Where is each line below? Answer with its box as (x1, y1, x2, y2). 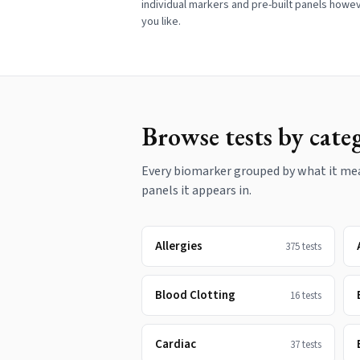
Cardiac (155, 336, 196, 353)
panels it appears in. (141, 182, 252, 199)
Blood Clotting (155, 287, 235, 304)
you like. (141, 14, 181, 30)
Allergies (155, 238, 202, 255)
